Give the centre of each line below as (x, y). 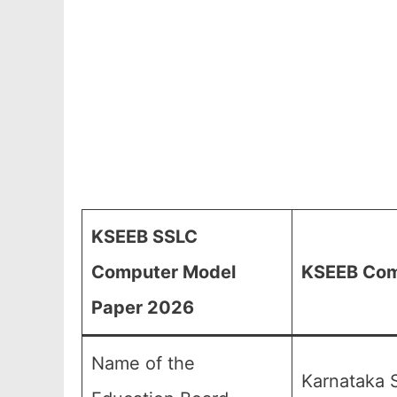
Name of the (143, 363)
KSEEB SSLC (144, 237)
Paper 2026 (143, 307)
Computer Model (163, 272)
